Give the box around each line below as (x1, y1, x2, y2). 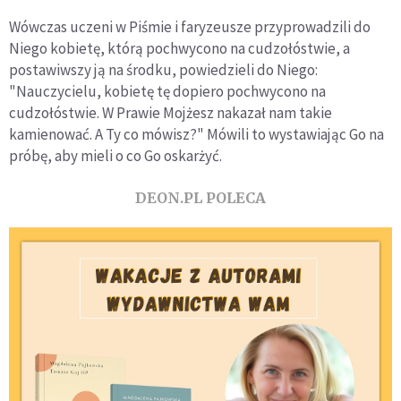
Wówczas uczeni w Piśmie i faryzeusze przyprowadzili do (9, 17, 371, 37)
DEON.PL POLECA (135, 189, 266, 207)
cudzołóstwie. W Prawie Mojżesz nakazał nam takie (9, 103, 332, 123)
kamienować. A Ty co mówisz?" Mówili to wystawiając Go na (9, 124, 384, 144)
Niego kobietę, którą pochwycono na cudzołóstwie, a (9, 38, 350, 58)
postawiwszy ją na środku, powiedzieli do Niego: (9, 60, 318, 80)
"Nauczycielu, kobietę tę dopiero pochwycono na (9, 81, 326, 101)
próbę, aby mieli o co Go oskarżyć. (9, 146, 222, 166)
